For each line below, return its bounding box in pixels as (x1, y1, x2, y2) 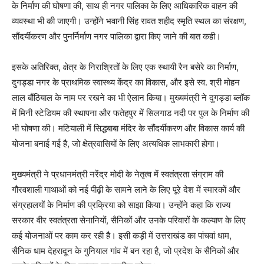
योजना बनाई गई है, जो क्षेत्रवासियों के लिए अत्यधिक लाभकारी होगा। (12, 138, 220, 150)
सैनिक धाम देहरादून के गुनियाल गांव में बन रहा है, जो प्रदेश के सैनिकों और (12, 245, 239, 257)
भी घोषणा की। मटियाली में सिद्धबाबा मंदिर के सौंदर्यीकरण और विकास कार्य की (12, 123, 245, 134)
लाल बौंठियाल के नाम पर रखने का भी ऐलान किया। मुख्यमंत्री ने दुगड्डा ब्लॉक (12, 92, 250, 104)
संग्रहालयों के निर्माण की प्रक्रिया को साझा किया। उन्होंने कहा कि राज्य (12, 199, 230, 211)
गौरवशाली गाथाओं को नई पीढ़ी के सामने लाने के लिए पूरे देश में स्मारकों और (12, 184, 240, 196)
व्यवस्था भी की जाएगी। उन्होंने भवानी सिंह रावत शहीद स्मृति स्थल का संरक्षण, (12, 15, 246, 27)
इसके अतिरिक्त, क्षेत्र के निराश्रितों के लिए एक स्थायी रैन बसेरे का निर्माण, (12, 61, 239, 73)
